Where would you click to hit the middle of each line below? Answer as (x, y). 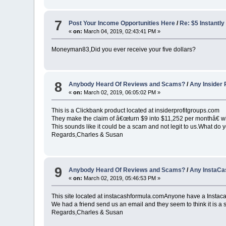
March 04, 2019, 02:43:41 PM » (122, 31)
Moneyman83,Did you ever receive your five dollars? (124, 49)
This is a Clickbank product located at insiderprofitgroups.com (136, 111)
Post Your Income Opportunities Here (122, 23)
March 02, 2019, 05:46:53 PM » (122, 178)
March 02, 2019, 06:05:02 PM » (122, 93)
